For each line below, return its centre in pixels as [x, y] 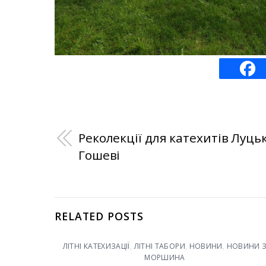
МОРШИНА [165, 257]
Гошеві [99, 155]
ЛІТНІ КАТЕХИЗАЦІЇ [96, 246]
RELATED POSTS [99, 216]
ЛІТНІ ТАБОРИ [159, 246]
